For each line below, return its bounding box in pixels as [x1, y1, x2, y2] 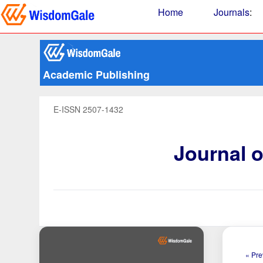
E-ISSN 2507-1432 [53, 103, 124, 115]
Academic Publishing [42, 67, 150, 82]
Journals [214, 5, 249, 19]
